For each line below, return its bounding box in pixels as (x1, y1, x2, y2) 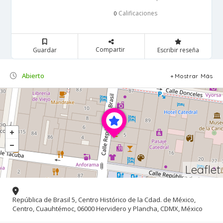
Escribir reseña (157, 45, 199, 54)
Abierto (22, 71, 44, 80)
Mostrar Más (175, 72, 213, 80)
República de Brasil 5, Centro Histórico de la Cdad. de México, (12, 195, 196, 205)
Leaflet (185, 162, 221, 177)
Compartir (95, 45, 125, 54)
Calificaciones (117, 8, 157, 17)
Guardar (32, 45, 57, 54)
